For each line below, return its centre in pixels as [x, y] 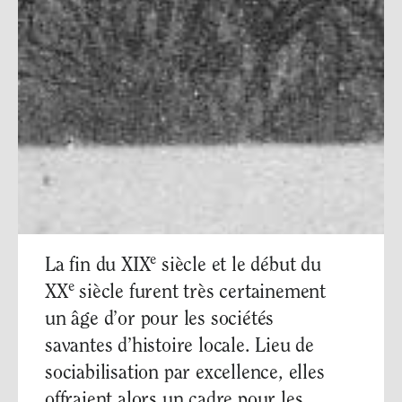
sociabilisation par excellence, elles [185, 375]
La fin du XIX [98, 267]
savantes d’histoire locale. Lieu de [179, 348]
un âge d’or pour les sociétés [160, 321]
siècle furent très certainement [200, 294]
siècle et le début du [239, 267]
